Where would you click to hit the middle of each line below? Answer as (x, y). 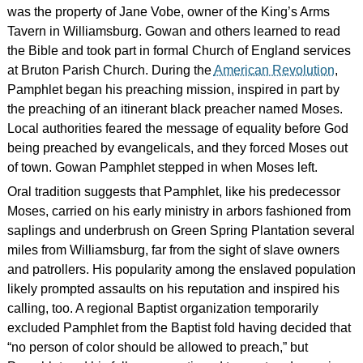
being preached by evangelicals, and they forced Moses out (177, 147)
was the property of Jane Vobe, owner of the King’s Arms (168, 11)
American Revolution (274, 70)
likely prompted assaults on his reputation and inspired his (173, 288)
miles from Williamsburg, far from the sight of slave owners (173, 250)
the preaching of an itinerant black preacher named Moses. (175, 109)
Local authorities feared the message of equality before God (177, 128)
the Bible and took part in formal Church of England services (179, 50)
